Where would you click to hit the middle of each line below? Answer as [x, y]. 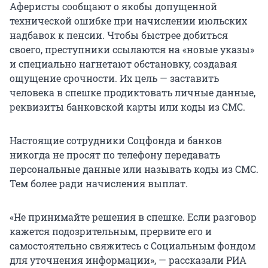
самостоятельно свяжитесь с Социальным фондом [133, 246]
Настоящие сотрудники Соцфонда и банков [116, 141]
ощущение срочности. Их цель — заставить [114, 78]
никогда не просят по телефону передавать [115, 155]
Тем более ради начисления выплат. [99, 184]
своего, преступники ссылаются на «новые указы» [132, 50]
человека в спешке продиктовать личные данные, [133, 93]
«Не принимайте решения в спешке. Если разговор [133, 217]
